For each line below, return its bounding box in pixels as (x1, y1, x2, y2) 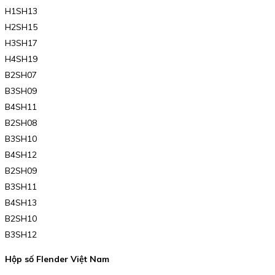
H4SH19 (5, 53, 37, 65)
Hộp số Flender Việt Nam (5, 254, 109, 265)
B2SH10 (5, 213, 37, 225)
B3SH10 (5, 133, 37, 145)
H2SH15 (5, 21, 37, 33)
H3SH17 (5, 37, 37, 49)
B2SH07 (5, 69, 37, 81)
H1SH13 (5, 6, 37, 17)
